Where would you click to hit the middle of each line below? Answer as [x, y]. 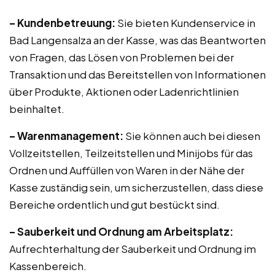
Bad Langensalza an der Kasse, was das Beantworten [137, 40]
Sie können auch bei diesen [192, 136]
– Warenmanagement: [66, 136]
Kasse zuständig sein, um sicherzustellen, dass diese [136, 187]
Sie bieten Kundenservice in [185, 23]
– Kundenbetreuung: [62, 23]
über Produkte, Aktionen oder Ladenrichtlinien [124, 91]
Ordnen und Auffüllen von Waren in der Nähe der [127, 170]
